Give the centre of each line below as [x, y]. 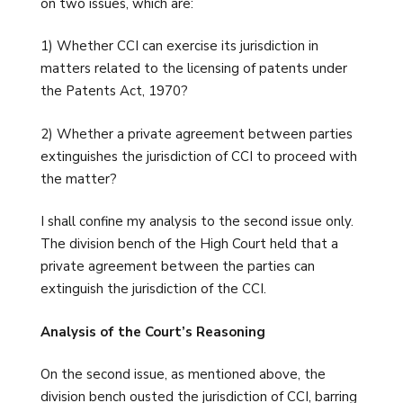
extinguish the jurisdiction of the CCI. [153, 289]
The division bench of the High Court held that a [189, 244]
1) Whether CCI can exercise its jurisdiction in [179, 46]
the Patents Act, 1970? [114, 91]
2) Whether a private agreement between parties [197, 134]
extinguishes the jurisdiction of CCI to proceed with [199, 156]
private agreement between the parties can [178, 267]
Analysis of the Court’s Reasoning [153, 331]
